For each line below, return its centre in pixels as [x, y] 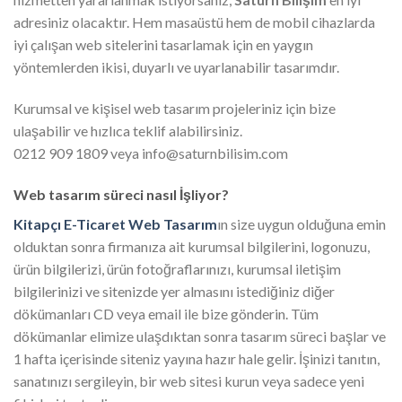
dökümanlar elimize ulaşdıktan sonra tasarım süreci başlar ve [200, 336]
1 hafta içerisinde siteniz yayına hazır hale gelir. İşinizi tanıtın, [197, 358]
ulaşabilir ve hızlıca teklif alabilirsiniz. [128, 130]
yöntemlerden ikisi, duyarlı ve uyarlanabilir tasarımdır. [176, 67]
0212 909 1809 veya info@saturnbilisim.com [151, 153]
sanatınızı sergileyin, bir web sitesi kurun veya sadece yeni [189, 380]
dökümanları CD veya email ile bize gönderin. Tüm [166, 313]
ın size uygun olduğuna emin [301, 223]
